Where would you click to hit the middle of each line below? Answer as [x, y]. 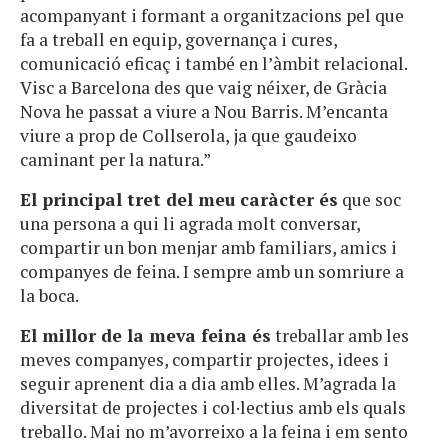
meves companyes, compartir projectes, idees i [204, 359]
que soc [369, 199]
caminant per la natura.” [115, 159]
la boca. [49, 295]
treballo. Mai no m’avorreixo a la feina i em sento [214, 431]
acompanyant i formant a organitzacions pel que [212, 15]
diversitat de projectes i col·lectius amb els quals [213, 407]
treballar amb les [340, 335]
